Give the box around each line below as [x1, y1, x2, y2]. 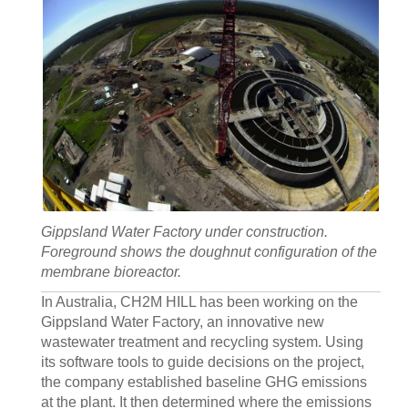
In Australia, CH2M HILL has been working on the [41, 294, 358, 311]
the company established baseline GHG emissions [41, 374, 367, 391]
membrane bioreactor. [41, 264, 181, 280]
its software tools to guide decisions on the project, [41, 354, 364, 371]
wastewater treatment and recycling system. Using [41, 334, 363, 351]
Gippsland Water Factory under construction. [41, 224, 328, 240]
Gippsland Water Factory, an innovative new [41, 314, 324, 331]
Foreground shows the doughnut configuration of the [41, 244, 377, 260]
